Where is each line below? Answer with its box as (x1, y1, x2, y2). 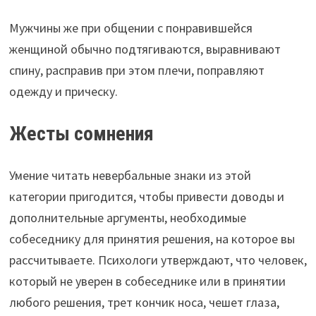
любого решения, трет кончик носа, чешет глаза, (8, 293, 279, 310)
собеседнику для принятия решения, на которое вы (8, 230, 295, 247)
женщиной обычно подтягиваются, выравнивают (8, 40, 281, 57)
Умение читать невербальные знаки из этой (8, 166, 251, 183)
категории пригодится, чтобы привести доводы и (8, 188, 284, 205)
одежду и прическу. (8, 83, 118, 99)
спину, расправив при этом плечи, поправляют (8, 61, 265, 78)
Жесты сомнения (8, 121, 154, 145)
